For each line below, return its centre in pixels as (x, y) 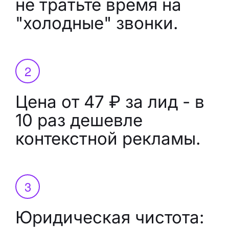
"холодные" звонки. (97, 23)
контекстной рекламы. (108, 138)
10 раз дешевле (79, 120)
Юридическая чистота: (110, 217)
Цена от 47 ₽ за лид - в (110, 101)
